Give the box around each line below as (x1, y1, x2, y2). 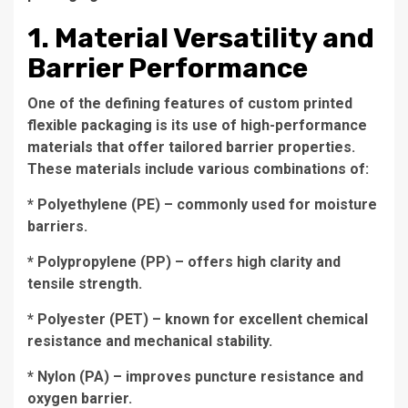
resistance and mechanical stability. (27, 332, 272, 350)
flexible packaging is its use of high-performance (27, 117, 367, 134)
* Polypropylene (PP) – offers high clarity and (27, 253, 341, 270)
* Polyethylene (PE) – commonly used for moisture (27, 196, 377, 213)
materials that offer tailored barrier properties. (27, 138, 355, 156)
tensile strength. (27, 275, 142, 292)
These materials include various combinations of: (27, 160, 369, 178)
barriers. (27, 218, 87, 235)
